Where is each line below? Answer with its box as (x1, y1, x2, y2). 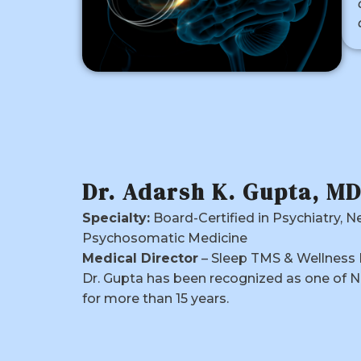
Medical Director (82, 250, 198, 266)
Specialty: (82, 210, 150, 226)
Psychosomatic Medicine (82, 230, 247, 246)
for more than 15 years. (82, 290, 229, 306)
